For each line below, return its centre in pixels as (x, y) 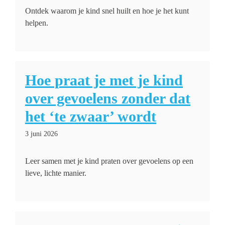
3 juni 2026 (41, 134)
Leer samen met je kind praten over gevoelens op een (109, 161)
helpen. (37, 23)
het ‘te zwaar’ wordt (91, 116)
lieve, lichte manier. (56, 173)
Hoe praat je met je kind (104, 80)
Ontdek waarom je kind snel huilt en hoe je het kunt (107, 11)
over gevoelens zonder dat (108, 98)
